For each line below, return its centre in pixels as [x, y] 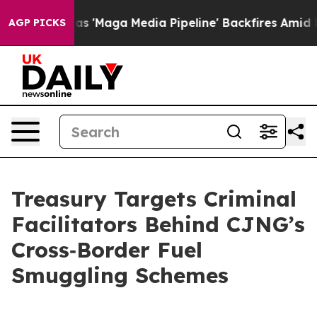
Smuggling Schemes [120, 275]
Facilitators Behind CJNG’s [158, 224]
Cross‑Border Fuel [107, 250]
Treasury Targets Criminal [154, 199]
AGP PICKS [37, 23]
